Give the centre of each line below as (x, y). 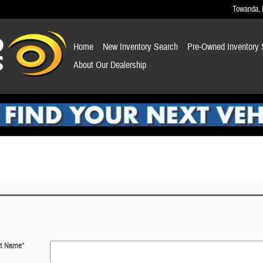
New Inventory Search (140, 47)
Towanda (245, 9)
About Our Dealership (109, 65)
